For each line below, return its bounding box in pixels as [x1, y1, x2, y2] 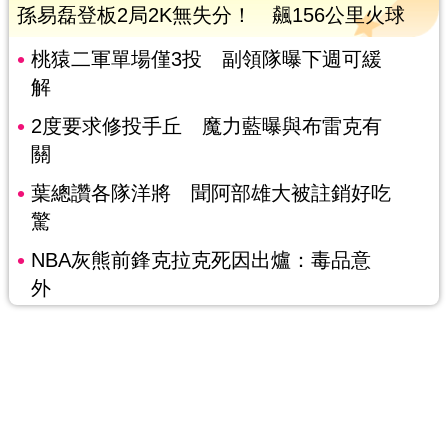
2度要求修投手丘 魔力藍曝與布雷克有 [30, 115, 382, 138]
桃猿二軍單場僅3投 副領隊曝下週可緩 [30, 48, 382, 71]
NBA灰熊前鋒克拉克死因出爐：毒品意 [30, 249, 371, 272]
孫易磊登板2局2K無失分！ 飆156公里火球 [16, 4, 405, 27]
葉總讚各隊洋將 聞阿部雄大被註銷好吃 [30, 182, 391, 205]
